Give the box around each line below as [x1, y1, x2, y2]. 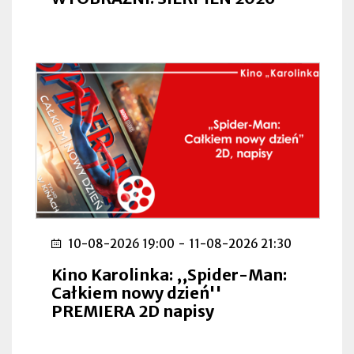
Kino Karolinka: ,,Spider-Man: [51, 264, 287, 284]
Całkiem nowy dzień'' [51, 282, 222, 303]
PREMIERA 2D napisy [51, 300, 214, 321]
